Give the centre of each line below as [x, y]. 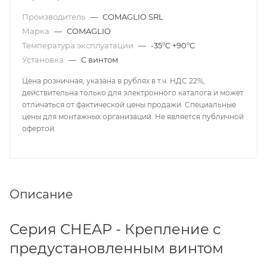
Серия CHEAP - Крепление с [115, 229]
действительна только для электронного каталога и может [133, 93]
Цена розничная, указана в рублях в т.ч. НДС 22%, [114, 81]
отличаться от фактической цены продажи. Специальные [129, 105]
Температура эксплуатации [79, 46]
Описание [41, 195]
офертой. [39, 129]
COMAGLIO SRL [133, 17]
